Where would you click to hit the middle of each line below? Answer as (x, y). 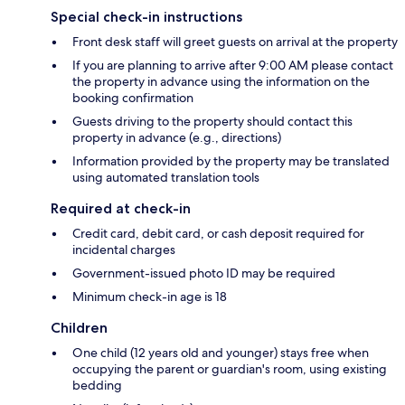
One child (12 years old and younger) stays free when (221, 352)
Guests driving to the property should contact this (212, 121)
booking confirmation (133, 97)
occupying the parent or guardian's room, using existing (230, 368)
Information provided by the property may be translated (231, 160)
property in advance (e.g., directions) (177, 137)
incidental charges (124, 249)
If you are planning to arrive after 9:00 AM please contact (233, 65)
